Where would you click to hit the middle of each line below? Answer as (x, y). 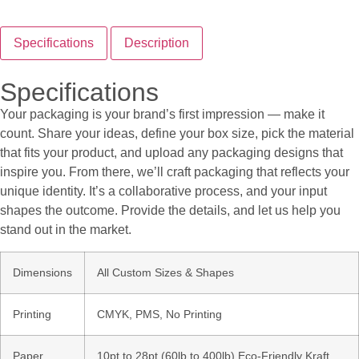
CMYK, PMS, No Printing (159, 314)
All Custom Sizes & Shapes (165, 272)
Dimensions (42, 272)
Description (157, 43)
